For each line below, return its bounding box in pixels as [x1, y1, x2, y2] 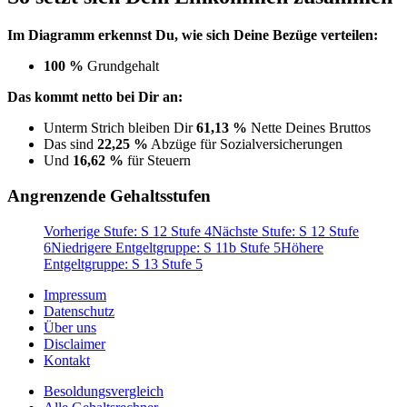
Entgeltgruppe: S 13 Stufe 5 [44, 255, 203, 272]
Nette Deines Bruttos [247, 120, 371, 136]
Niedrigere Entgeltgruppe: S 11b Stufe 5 [51, 239, 281, 255]
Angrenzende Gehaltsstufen [7, 186, 211, 206]
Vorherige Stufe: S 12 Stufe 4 [44, 223, 212, 239]
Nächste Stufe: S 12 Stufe [212, 223, 359, 239]
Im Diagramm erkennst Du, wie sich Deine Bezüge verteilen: [7, 27, 378, 44]
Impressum [44, 286, 106, 303]
